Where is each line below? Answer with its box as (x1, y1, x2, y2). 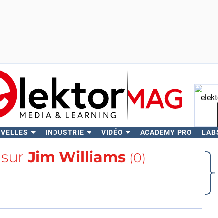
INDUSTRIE (45, 128, 84, 136)
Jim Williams (27, 148, 126, 166)
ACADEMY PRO (140, 128, 192, 136)
